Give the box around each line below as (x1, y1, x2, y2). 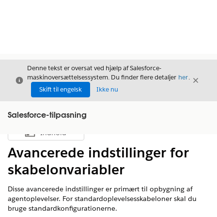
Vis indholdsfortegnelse (45, 131, 113, 139)
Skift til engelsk (39, 85, 82, 93)
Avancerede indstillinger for (8, 144, 189, 161)
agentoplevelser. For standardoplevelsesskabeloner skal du (8, 194, 197, 203)
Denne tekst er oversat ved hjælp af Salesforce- (27, 64, 161, 72)
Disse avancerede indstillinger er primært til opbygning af (8, 185, 193, 193)
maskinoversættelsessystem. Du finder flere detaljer (27, 73, 178, 81)
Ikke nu (96, 85, 118, 93)
